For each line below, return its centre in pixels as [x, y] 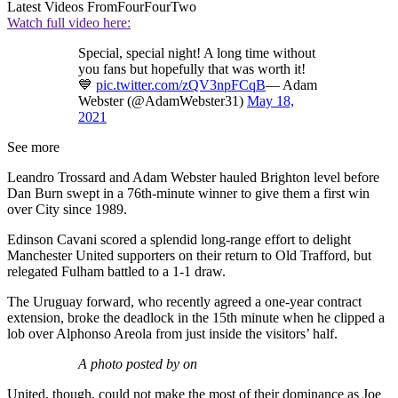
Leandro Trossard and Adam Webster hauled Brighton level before [193, 177]
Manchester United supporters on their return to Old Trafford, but [189, 255]
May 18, [271, 100]
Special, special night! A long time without [197, 52]
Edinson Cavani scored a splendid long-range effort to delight [179, 239]
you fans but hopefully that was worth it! [192, 68]
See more [33, 147]
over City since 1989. [67, 209]
